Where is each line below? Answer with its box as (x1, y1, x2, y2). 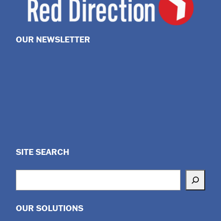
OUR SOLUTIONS (16, 202, 83, 213)
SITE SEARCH (16, 146, 69, 157)
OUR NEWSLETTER (16, 34, 90, 44)
